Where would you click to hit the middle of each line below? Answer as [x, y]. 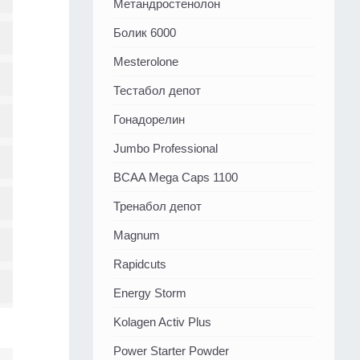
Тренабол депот [157, 207]
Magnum [137, 235]
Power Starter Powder [171, 351]
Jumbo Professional [166, 149]
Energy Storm [150, 293]
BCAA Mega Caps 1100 [176, 178]
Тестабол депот [157, 91]
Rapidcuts [140, 264]
